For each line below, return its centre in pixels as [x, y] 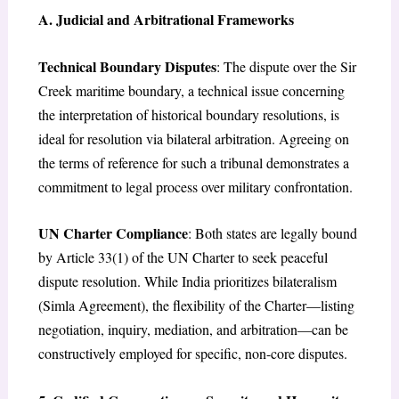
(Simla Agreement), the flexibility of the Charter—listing [196, 305]
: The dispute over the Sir [286, 66]
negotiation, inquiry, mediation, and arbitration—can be [193, 330]
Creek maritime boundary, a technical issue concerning [191, 90]
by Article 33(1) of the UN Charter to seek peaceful [183, 257]
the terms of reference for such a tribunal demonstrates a [193, 162]
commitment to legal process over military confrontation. [195, 186]
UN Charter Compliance [113, 233]
